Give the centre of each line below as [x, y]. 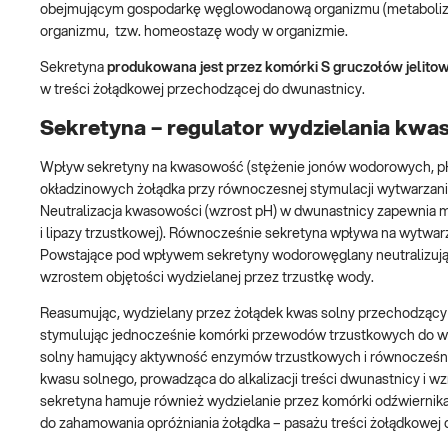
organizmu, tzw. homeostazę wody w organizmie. [194, 31]
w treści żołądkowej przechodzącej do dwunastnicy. [202, 89]
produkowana [152, 67]
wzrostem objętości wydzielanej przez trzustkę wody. [214, 278]
